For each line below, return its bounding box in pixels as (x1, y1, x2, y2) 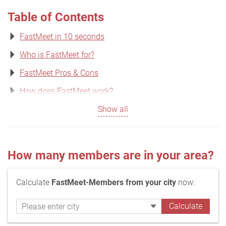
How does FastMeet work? (20, 86, 113, 96)
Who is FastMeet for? (20, 50, 94, 60)
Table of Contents (8, 10, 104, 24)
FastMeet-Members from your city (51, 178, 176, 187)
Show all (98, 104, 128, 114)
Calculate (16, 178, 51, 187)
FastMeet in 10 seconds (20, 32, 104, 41)
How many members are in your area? (8, 148, 214, 162)
